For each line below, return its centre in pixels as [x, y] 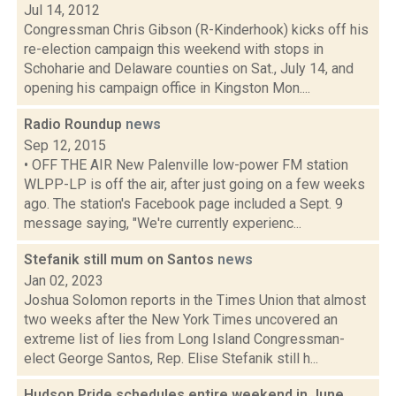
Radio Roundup [75, 124]
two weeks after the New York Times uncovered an [181, 320]
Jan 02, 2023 [64, 281]
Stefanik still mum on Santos [121, 259]
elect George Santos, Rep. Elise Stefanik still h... [171, 358]
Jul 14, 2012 [62, 10]
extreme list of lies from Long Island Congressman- [184, 339]
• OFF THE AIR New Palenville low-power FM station [186, 165]
